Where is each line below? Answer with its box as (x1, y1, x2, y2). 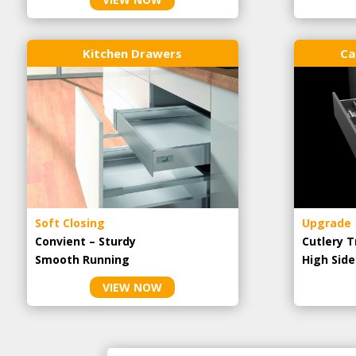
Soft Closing (34, 215, 105, 230)
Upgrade (302, 215, 352, 230)
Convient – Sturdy (34, 233, 136, 249)
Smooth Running (34, 251, 130, 267)
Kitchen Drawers (83, 44, 183, 61)
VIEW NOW (103, 279, 163, 295)
